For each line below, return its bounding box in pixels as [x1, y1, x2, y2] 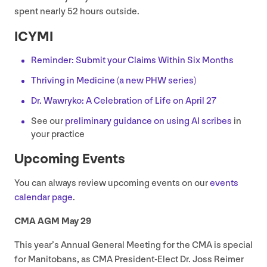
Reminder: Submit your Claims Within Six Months [31, 55, 234, 67]
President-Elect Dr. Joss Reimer [113, 254, 244, 266]
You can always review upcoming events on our [14, 178, 210, 190]
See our [31, 116, 63, 128]
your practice [31, 129, 85, 141]
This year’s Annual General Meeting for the [14, 240, 192, 252]
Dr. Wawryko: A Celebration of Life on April [31, 95, 206, 107]
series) [166, 75, 196, 87]
